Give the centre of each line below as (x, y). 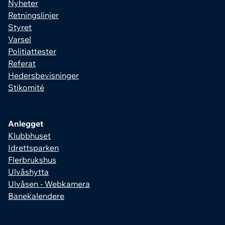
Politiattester (32, 51)
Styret (20, 27)
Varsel (20, 39)
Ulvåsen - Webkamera (49, 184)
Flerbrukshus (32, 160)
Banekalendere (36, 196)
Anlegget (26, 124)
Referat (22, 64)
